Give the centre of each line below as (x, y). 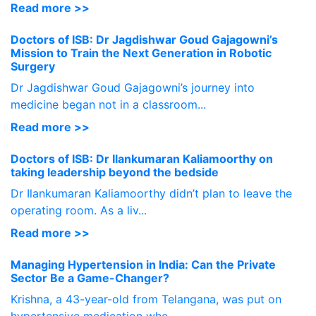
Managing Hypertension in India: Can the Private (143, 265)
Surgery (33, 66)
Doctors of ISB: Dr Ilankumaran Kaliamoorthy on (142, 159)
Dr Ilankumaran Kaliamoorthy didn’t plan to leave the (151, 193)
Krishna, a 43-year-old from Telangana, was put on (146, 299)
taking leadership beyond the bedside (115, 172)
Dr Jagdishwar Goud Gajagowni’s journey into (133, 87)
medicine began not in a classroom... (108, 104)
